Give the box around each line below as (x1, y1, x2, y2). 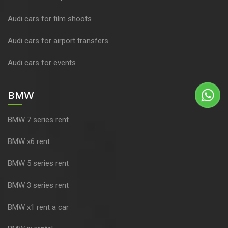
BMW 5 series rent (8, 159, 69, 168)
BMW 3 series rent (8, 181, 69, 190)
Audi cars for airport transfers (8, 36, 108, 46)
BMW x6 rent (8, 137, 50, 147)
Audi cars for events (8, 58, 76, 68)
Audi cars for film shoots (8, 14, 92, 24)
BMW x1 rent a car (8, 203, 69, 212)
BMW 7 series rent (8, 115, 69, 125)
